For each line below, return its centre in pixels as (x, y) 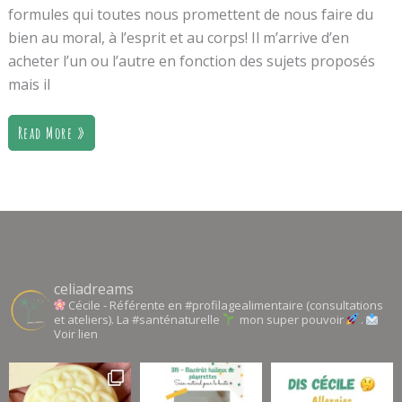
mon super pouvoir (292, 320)
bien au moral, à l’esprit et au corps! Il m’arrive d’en (178, 38)
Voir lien (76, 334)
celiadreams (94, 289)
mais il (29, 85)
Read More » (52, 133)
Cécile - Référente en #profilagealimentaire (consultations (226, 306)
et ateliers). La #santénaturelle (138, 320)
